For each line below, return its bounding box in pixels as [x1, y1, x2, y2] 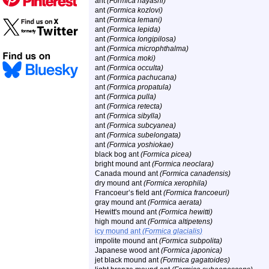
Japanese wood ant [95, 246, 161, 255]
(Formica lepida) [107, 25, 160, 34]
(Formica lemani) [107, 16, 162, 24]
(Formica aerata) [148, 198, 202, 207]
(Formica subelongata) [107, 131, 181, 139]
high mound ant [95, 217, 148, 226]
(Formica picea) [141, 150, 192, 159]
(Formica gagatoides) [160, 256, 230, 264]
